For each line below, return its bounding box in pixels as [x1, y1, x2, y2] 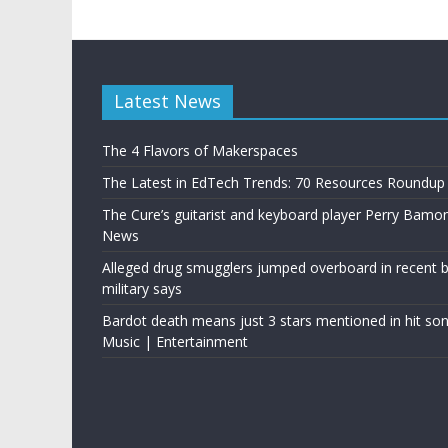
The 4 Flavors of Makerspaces [102, 141, 298, 161]
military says [102, 279, 182, 299]
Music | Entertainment [102, 332, 248, 352]
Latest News [114, 89, 221, 114]
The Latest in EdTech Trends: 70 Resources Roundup [102, 173, 445, 193]
